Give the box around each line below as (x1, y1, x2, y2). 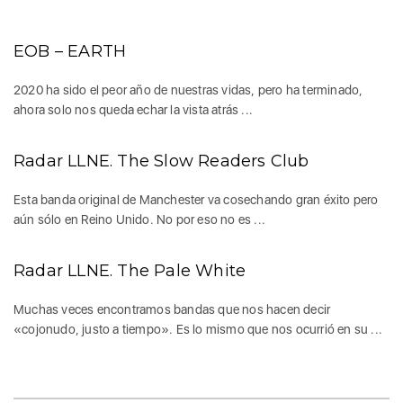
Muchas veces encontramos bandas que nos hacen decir (13, 301, 331, 317)
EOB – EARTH (13, 40, 127, 61)
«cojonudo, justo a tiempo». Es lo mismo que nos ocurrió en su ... (13, 321, 383, 336)
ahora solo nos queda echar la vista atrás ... (13, 102, 253, 117)
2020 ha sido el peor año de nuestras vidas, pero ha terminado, (13, 82, 363, 97)
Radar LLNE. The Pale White (13, 260, 246, 281)
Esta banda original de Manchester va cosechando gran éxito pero (13, 192, 379, 207)
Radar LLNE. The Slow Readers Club (13, 150, 309, 171)
